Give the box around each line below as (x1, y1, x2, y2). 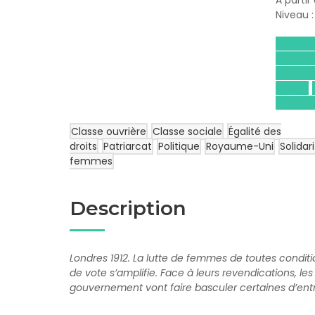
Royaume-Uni (206, 139, 274, 153)
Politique (158, 139, 200, 153)
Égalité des (229, 124, 281, 139)
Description (70, 196, 186, 220)
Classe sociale (153, 124, 222, 139)
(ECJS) (275, 81, 309, 95)
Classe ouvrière (71, 124, 146, 139)
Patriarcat (103, 139, 152, 153)
